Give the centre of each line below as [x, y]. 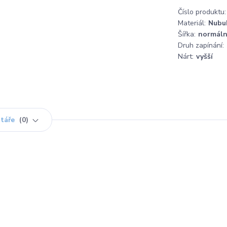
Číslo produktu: [202, 12]
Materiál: [192, 23]
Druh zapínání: [201, 45]
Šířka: [187, 34]
